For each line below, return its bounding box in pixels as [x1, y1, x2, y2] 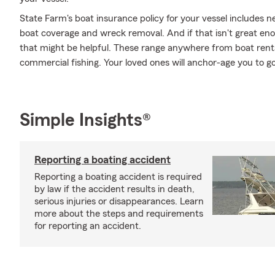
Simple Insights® [20, 111, 151, 130]
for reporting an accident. [34, 221, 141, 231]
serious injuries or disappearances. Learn [34, 196, 204, 206]
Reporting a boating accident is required [34, 172, 202, 182]
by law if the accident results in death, [34, 184, 195, 194]
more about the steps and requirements [34, 209, 203, 219]
